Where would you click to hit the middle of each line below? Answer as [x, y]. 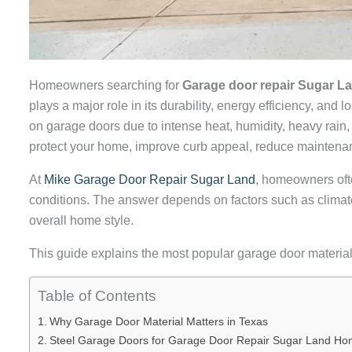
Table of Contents [97, 295]
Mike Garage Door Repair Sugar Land [150, 179]
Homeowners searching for [106, 85]
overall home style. [81, 220]
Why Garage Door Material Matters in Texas [158, 321]
